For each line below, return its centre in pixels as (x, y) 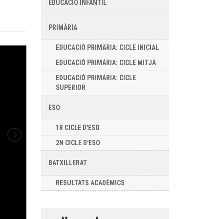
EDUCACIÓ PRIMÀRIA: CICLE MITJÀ (106, 63)
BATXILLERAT (67, 163)
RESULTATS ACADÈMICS (90, 183)
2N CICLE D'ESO (78, 143)
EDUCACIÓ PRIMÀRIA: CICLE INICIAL (107, 47)
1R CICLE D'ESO (77, 128)
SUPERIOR (70, 88)
